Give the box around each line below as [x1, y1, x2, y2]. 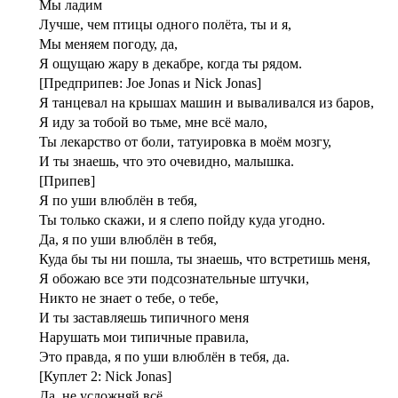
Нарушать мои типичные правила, [39, 329, 249, 345]
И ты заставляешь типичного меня [39, 309, 249, 325]
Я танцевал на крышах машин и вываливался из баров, [39, 94, 374, 110]
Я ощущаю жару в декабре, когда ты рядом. [39, 55, 302, 71]
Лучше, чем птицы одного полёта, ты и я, [39, 16, 291, 32]
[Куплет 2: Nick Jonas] [39, 368, 171, 384]
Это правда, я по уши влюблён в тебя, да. [39, 348, 290, 364]
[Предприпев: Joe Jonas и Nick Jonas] [39, 75, 261, 91]
